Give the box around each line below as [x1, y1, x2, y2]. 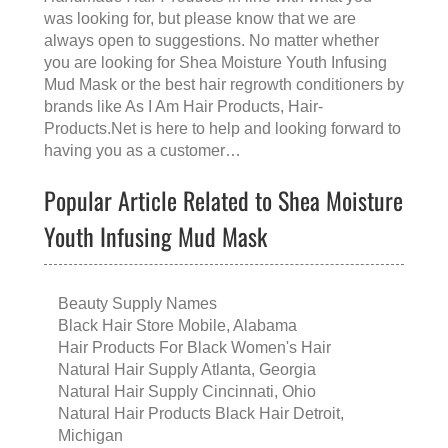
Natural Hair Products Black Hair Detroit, [58, 405, 344, 423]
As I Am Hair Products [125, 98, 280, 116]
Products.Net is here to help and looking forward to [44, 120, 401, 138]
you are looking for [44, 54, 179, 72]
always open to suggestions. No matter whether [44, 32, 379, 50]
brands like [44, 98, 125, 116]
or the [117, 76, 165, 94]
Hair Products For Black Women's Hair [58, 339, 331, 357]
